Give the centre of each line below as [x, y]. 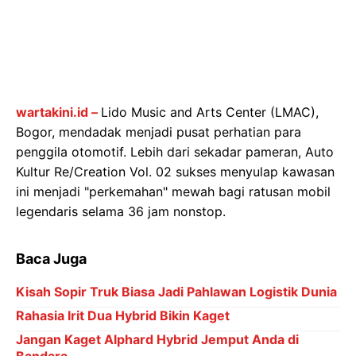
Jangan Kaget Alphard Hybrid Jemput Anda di [157, 340]
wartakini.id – [58, 112]
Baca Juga [51, 259]
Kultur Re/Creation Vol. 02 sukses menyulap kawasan [175, 172]
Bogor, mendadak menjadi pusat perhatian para [159, 132]
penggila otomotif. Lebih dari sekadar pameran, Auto [175, 152]
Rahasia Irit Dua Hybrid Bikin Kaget [123, 316]
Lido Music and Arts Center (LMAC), [210, 112]
